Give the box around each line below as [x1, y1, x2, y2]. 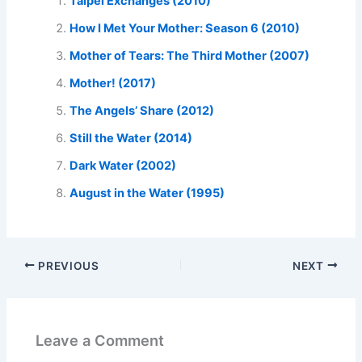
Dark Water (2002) [69, 158, 177, 173]
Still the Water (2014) [69, 130, 193, 145]
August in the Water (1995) [69, 185, 225, 200]
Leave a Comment [36, 330, 165, 349]
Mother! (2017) [69, 75, 157, 90]
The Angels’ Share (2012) [69, 103, 215, 118]
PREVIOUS [35, 259, 99, 272]
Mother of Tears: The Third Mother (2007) [69, 48, 310, 63]
